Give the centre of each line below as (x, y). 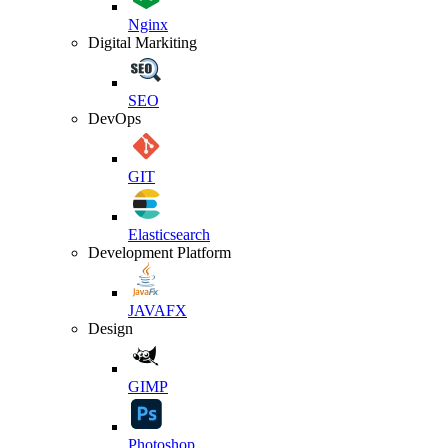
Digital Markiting (142, 42)
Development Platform (159, 252)
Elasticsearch (169, 234)
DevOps (114, 118)
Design (110, 328)
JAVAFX (157, 310)
